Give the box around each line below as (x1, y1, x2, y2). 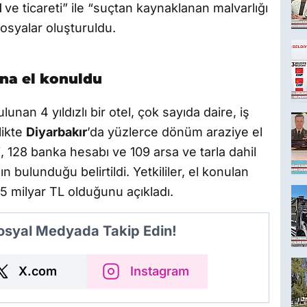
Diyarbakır (26, 125, 87, 140)
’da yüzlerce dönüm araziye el (87, 125, 262, 140)
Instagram (130, 264, 189, 279)
